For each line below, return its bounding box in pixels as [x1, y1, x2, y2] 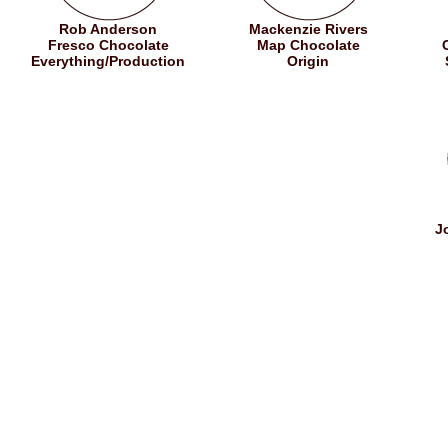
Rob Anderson [59, 21, 157, 37]
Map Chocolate [256, 37, 360, 53]
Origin [287, 53, 329, 69]
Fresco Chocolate [47, 37, 169, 53]
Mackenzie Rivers [248, 21, 368, 37]
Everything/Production [31, 53, 185, 69]
